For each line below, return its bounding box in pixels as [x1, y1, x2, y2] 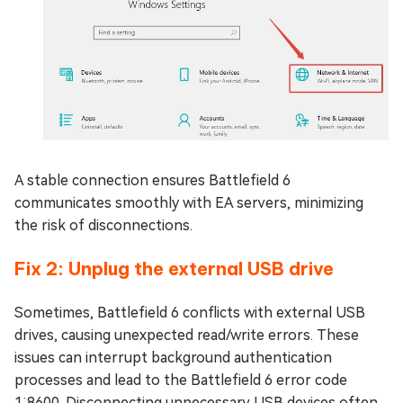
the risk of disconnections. [14, 216, 193, 234]
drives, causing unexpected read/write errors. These [14, 326, 359, 344]
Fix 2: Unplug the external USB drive [14, 256, 334, 280]
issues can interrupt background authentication [14, 348, 332, 366]
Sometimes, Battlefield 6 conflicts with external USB [14, 303, 365, 321]
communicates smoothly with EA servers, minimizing [14, 193, 363, 211]
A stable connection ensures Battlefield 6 [14, 171, 291, 189]
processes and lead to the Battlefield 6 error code [14, 371, 347, 389]
